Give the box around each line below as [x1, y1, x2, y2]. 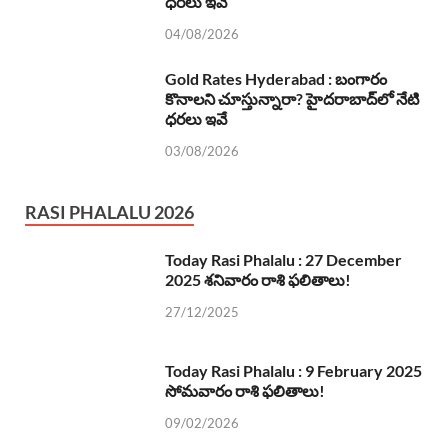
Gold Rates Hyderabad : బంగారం [165, 68, 387, 88]
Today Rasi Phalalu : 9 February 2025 [165, 360, 422, 380]
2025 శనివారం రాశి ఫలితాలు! [165, 269, 351, 289]
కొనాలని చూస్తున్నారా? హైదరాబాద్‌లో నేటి [165, 88, 419, 108]
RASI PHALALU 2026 [25, 200, 194, 223]
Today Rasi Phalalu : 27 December [165, 249, 402, 269]
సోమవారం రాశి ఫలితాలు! [165, 380, 325, 400]
